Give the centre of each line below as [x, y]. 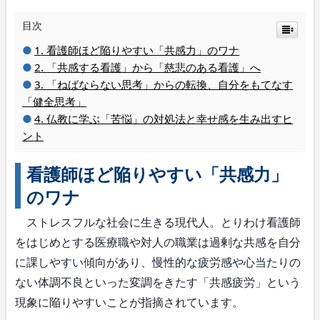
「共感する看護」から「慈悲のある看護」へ [154, 67]
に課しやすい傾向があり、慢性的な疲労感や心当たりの [158, 262]
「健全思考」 [54, 101]
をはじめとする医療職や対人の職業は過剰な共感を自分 [158, 242]
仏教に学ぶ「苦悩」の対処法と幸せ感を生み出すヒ [170, 118]
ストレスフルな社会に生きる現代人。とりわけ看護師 [158, 222]
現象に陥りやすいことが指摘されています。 [129, 302]
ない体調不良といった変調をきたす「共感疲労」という [158, 282]
